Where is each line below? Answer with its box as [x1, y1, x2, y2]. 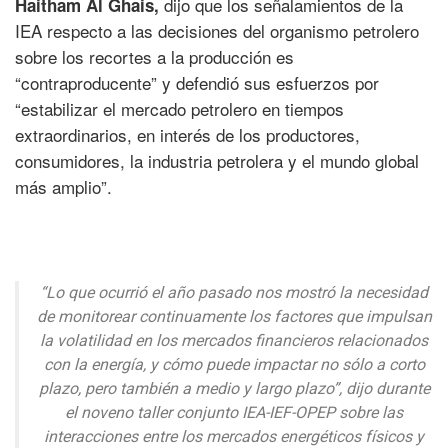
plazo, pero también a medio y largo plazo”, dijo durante [38, 379, 430, 399]
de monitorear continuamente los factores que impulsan [36, 307, 432, 327]
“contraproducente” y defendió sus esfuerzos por [15, 70, 379, 96]
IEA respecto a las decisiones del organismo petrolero [15, 18, 419, 44]
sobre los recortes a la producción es [15, 44, 294, 70]
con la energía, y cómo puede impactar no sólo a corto [43, 355, 425, 375]
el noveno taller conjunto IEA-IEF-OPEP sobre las [65, 403, 403, 423]
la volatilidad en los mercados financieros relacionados [40, 331, 428, 351]
